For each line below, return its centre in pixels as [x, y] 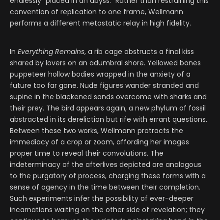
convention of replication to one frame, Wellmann [96, 12]
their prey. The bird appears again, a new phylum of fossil [108, 108]
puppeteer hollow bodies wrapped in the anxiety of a [100, 74]
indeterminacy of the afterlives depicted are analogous [106, 164]
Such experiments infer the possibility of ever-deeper [102, 198]
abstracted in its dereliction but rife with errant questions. [109, 119]
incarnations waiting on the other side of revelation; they [107, 209]
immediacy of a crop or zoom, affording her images [99, 142]
